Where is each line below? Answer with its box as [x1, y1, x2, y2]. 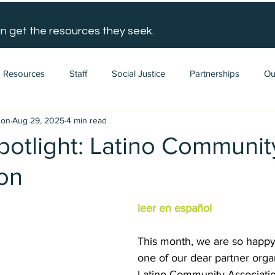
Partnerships [190, 68, 239, 79]
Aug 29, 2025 [12, 115, 64, 125]
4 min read [66, 115, 107, 125]
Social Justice [112, 68, 165, 79]
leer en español [137, 202, 212, 214]
